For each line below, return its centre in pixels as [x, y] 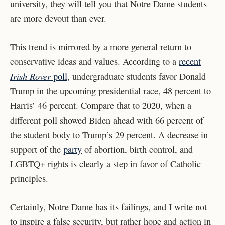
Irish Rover [32, 76]
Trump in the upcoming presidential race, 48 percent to [110, 91]
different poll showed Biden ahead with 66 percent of [107, 120]
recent [190, 62]
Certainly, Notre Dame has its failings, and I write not [108, 207]
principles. [31, 179]
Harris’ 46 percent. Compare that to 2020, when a [101, 106]
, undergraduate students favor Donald [137, 77]
